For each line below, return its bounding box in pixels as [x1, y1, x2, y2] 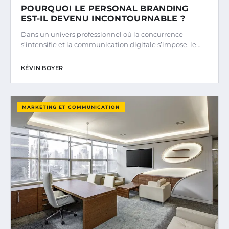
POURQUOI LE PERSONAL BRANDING [21, 4, 189, 14]
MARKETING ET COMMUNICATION [22, 104, 120, 110]
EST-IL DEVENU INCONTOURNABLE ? [21, 14, 185, 24]
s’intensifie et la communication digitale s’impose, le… [21, 40, 200, 49]
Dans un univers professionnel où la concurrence [21, 30, 183, 39]
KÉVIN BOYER [21, 64, 63, 72]
